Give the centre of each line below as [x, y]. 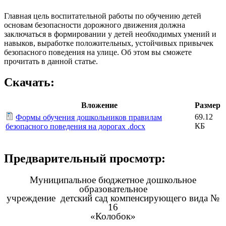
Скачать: [29, 82]
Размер [208, 105]
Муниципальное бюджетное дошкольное [113, 180]
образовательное [113, 189]
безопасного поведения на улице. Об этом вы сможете [98, 52]
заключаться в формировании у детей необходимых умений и [110, 34]
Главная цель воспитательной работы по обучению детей [103, 16]
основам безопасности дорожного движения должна [95, 25]
